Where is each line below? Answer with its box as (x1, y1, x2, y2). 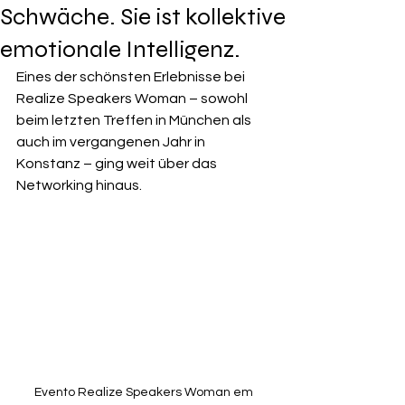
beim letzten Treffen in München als (16, 112, 254, 127)
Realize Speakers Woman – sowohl (16, 90, 250, 106)
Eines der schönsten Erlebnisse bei (16, 69, 248, 84)
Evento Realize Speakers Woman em (33, 385, 256, 399)
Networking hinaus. (16, 177, 142, 193)
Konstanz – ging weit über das (16, 155, 220, 171)
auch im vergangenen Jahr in (16, 134, 208, 149)
